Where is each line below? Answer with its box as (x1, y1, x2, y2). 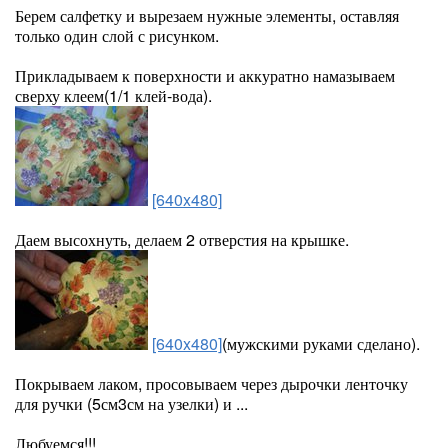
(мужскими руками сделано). (222, 332, 420, 355)
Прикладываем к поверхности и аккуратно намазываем (15, 64, 395, 87)
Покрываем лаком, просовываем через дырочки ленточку (15, 372, 408, 395)
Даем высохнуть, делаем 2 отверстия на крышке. (15, 228, 349, 251)
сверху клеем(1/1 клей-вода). (15, 84, 212, 107)
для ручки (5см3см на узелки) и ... (15, 392, 248, 415)
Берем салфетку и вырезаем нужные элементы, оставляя (15, 4, 399, 27)
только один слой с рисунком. (15, 24, 219, 47)
